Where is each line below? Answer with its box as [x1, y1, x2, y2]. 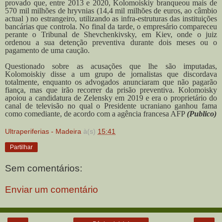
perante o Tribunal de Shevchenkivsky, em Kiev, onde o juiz [5, 30, 217, 39]
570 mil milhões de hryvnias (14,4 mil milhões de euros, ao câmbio [5, 6, 217, 15]
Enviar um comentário [5, 184, 98, 195]
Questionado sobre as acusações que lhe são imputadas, [5, 62, 217, 71]
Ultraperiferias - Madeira [5, 127, 81, 136]
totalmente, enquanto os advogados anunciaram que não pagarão [5, 78, 217, 87]
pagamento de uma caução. [5, 46, 90, 55]
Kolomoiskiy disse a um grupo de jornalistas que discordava [5, 70, 217, 79]
